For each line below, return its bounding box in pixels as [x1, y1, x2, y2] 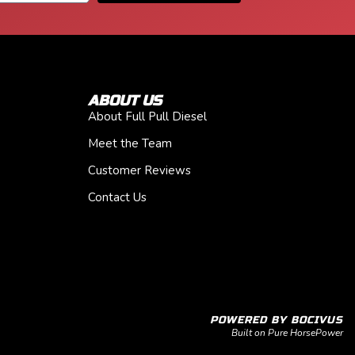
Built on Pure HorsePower [231, 326, 343, 339]
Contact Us [87, 189, 147, 205]
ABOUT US [87, 91, 162, 109]
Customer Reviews [87, 162, 191, 178]
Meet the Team [87, 135, 172, 151]
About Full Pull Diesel [87, 108, 207, 124]
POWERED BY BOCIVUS [210, 313, 343, 326]
